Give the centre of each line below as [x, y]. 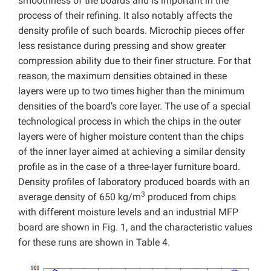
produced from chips [191, 197]
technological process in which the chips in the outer [129, 122]
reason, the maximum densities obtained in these [122, 76]
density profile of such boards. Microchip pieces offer [131, 31]
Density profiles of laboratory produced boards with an [134, 182]
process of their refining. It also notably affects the [125, 16]
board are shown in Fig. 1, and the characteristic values [135, 227]
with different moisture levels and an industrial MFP [128, 212]
